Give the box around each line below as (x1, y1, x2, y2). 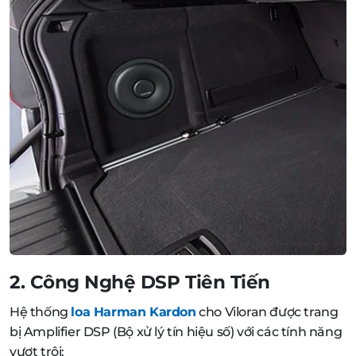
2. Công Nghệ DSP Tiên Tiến (10, 269, 270, 293)
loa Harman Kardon (71, 304, 196, 319)
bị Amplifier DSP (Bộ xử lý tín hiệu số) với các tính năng (10, 323, 342, 339)
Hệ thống (10, 304, 72, 319)
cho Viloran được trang (195, 304, 339, 319)
